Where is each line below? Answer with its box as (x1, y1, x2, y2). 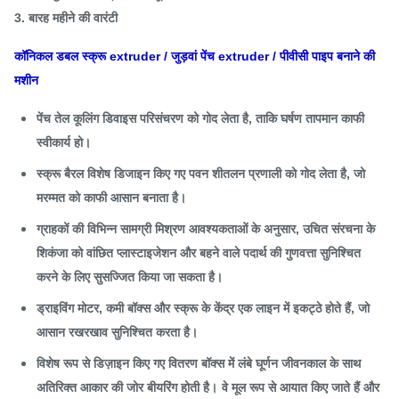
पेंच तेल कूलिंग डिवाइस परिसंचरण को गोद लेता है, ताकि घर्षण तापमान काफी (37, 111, 364, 126)
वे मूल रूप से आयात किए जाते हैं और (222, 380, 379, 395)
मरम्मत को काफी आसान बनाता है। (37, 191, 186, 205)
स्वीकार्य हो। (37, 135, 91, 150)
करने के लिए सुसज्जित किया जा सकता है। (37, 270, 223, 284)
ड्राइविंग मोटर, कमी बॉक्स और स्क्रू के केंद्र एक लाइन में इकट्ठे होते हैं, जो (37, 301, 370, 315)
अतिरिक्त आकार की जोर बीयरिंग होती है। (37, 380, 217, 395)
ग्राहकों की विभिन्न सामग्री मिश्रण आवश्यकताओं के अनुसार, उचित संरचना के (37, 222, 375, 236)
